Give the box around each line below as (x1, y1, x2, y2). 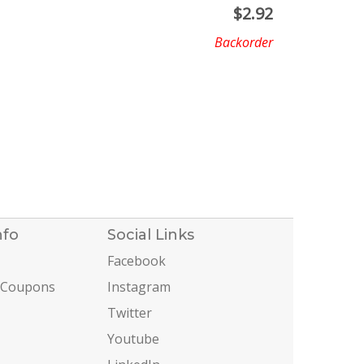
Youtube (107, 329, 160, 348)
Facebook (107, 251, 167, 270)
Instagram (107, 277, 171, 296)
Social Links (107, 225, 195, 244)
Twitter (107, 303, 153, 322)
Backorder (214, 33, 273, 52)
